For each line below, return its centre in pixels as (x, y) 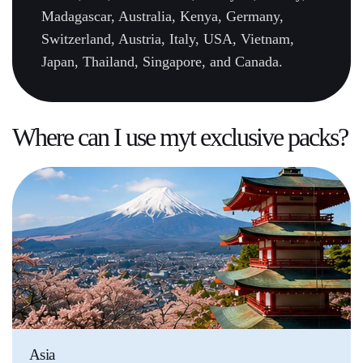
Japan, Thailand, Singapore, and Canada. (162, 61)
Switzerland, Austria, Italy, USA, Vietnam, (168, 38)
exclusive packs (269, 137)
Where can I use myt (106, 137)
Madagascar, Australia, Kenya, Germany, (162, 16)
